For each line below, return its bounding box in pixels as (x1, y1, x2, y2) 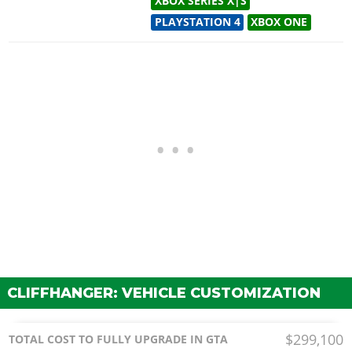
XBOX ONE (251, 14, 308, 29)
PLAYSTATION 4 (154, 14, 240, 29)
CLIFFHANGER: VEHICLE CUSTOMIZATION (7, 284, 321, 302)
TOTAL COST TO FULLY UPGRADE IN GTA (9, 332, 229, 347)
